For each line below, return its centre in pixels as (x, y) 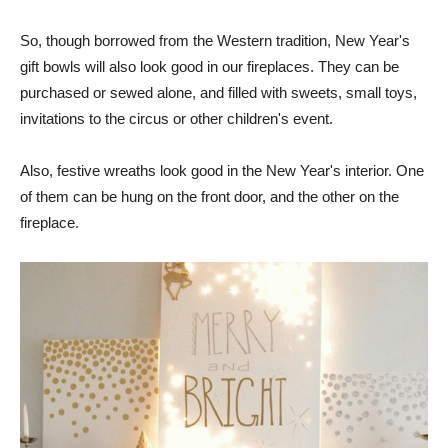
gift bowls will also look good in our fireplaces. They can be (209, 67)
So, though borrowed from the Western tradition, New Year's (215, 41)
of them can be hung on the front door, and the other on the (209, 197)
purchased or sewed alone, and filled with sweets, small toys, (218, 93)
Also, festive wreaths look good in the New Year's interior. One (222, 171)
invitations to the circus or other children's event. (176, 119)
